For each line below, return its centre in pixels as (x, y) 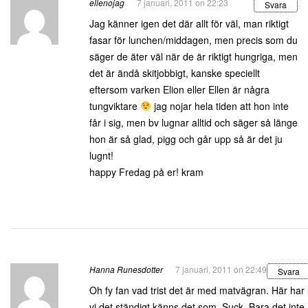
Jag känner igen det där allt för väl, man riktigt (189, 23)
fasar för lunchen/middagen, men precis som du (194, 40)
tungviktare (115, 106)
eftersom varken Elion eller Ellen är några (179, 89)
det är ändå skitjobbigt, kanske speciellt (175, 73)
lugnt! (101, 155)
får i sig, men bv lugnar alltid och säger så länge (194, 122)
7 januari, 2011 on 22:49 (221, 269)
